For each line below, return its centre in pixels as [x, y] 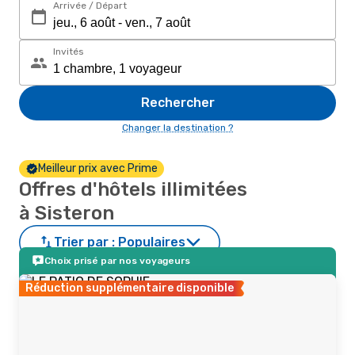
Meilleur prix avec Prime [98, 168]
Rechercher [177, 103]
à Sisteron [67, 213]
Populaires [152, 242]
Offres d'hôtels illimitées [133, 189]
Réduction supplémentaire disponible [130, 288]
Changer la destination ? [177, 128]
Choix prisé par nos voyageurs [117, 261]
